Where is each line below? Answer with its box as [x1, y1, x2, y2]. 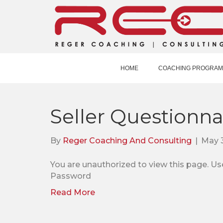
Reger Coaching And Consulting [62, 135, 192, 145]
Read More [50, 187, 95, 197]
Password [50, 171, 91, 181]
